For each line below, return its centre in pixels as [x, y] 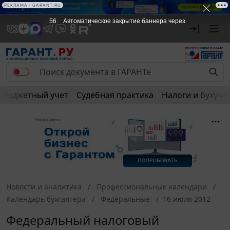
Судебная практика [115, 95]
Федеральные [125, 199]
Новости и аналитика [44, 186]
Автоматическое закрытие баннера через [124, 21]
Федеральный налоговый [83, 220]
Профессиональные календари [152, 186]
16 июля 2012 [187, 199]
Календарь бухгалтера [46, 199]
